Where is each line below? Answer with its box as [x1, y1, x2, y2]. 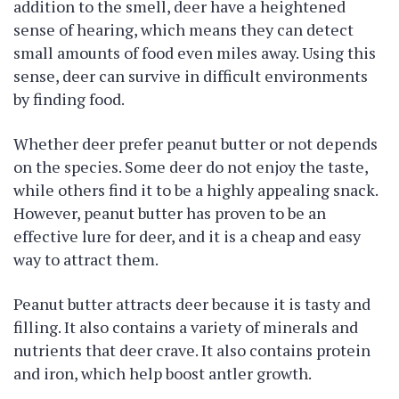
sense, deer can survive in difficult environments [13, 65, 368, 86]
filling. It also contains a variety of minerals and [13, 316, 358, 338]
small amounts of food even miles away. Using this [13, 42, 376, 63]
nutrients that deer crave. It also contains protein [13, 339, 370, 361]
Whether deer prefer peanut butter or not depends [13, 133, 378, 154]
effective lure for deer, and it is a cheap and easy [13, 225, 361, 247]
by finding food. [13, 88, 125, 110]
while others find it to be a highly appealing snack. [13, 179, 378, 200]
